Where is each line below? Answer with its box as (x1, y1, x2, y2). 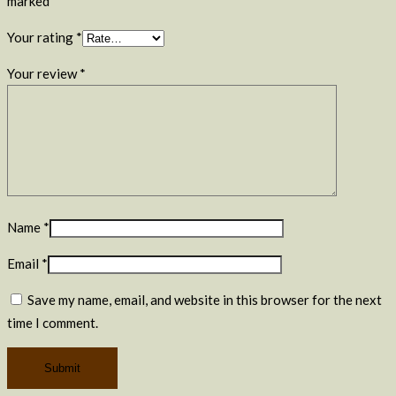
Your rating (7, 28, 76, 45)
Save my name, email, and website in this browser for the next (27, 291, 382, 308)
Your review (7, 65, 80, 81)
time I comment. (7, 314, 98, 331)
